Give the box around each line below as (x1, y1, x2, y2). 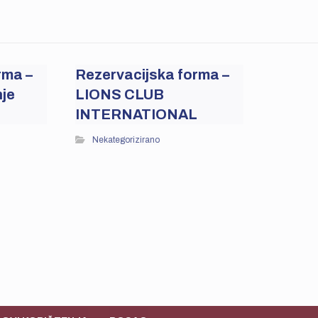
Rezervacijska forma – (75, 67, 229, 82)
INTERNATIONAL (75, 106, 197, 122)
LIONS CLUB (75, 87, 164, 102)
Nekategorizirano (92, 135, 160, 145)
